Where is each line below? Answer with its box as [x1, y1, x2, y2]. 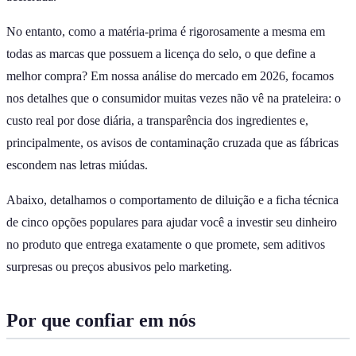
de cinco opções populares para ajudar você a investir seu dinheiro [6, 215, 337, 229]
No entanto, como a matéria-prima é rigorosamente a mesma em [6, 24, 325, 38]
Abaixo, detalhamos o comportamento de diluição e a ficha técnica [6, 192, 339, 207]
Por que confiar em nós [6, 309, 195, 331]
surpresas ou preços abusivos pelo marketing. [6, 259, 232, 273]
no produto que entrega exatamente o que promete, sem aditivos [6, 237, 325, 251]
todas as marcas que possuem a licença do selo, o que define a [6, 46, 315, 60]
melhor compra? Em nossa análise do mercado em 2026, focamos [6, 68, 334, 83]
